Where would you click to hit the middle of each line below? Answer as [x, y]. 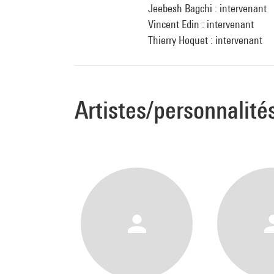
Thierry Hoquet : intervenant [205, 40]
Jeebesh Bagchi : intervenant [207, 8]
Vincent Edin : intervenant [201, 24]
